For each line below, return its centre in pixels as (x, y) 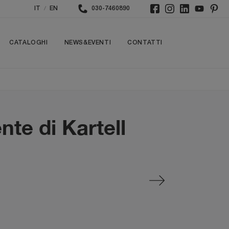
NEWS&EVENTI (88, 43)
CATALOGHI (29, 43)
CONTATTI (145, 43)
